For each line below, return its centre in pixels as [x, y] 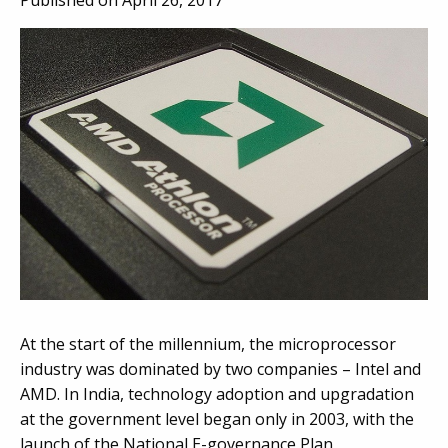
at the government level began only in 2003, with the [217, 419]
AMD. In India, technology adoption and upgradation [217, 394]
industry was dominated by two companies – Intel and [220, 369]
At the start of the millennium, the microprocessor [208, 344]
